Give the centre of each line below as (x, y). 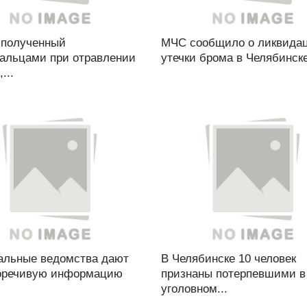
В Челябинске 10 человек (228, 259)
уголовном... (194, 289)
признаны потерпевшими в (233, 274)
